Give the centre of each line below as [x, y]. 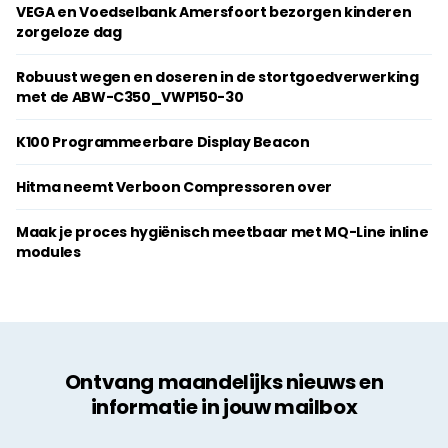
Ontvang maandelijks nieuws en [224, 382]
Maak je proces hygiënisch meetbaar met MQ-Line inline [222, 232]
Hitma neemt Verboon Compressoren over [174, 187]
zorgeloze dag [69, 32]
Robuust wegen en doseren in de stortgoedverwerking [217, 77]
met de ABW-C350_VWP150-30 [130, 97]
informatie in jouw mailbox [224, 407]
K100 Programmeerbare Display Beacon [163, 142]
